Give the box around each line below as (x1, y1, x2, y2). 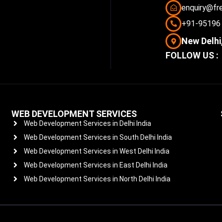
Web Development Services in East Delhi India (24, 161, 168, 169)
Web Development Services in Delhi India (24, 119, 152, 127)
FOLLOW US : (166, 50, 219, 60)
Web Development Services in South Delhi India (24, 133, 172, 141)
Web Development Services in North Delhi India (24, 174, 171, 183)
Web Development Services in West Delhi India (24, 147, 170, 155)
